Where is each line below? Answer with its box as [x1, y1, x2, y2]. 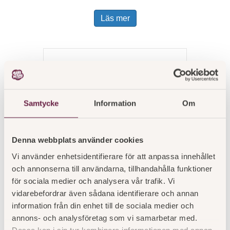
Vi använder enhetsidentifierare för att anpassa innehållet [12, 151, 215, 160]
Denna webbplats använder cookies [12, 135, 143, 144]
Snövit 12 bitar [90, 203, 140, 210]
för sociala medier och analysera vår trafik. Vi [12, 176, 175, 185]
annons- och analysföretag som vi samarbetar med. [12, 213, 197, 222]
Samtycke [23, 99, 59, 108]
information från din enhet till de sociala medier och [12, 201, 194, 209]
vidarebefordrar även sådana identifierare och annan [12, 188, 199, 197]
